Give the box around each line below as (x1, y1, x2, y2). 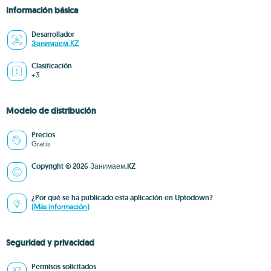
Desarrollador (31, 30, 74, 39)
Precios (31, 130, 55, 140)
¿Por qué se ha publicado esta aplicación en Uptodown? (31, 193, 213, 203)
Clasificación (31, 61, 72, 71)
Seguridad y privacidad (6, 237, 94, 248)
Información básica (6, 5, 78, 16)
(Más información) (31, 202, 90, 211)
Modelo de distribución (6, 105, 96, 116)
